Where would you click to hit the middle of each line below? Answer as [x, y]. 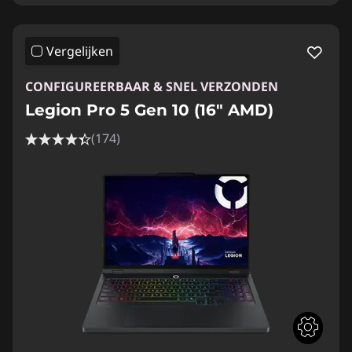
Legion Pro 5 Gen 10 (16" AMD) [149, 110]
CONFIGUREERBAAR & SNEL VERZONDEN [152, 86]
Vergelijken [80, 51]
